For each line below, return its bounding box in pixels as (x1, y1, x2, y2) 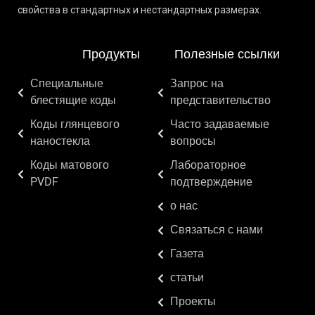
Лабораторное (169, 157, 246, 176)
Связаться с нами (169, 221, 263, 240)
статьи (169, 269, 204, 288)
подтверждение (169, 174, 252, 193)
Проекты (169, 293, 216, 312)
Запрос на (169, 75, 224, 94)
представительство (169, 92, 271, 111)
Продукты (82, 45, 140, 66)
